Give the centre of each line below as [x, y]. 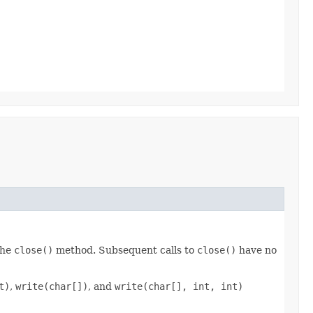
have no [256, 250]
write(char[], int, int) [179, 286]
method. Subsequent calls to [125, 250]
